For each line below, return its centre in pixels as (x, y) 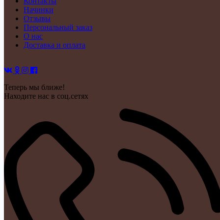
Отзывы (37, 18)
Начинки (39, 9)
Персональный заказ (58, 27)
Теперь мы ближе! (34, 87)
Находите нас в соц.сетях (46, 96)
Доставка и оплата (55, 45)
